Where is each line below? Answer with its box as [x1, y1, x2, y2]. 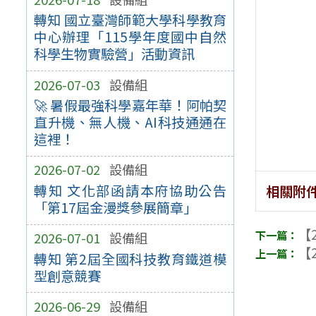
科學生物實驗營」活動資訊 [33, 44, 195, 64]
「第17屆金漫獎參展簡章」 [33, 197, 197, 218]
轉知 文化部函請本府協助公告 [33, 181, 227, 201]
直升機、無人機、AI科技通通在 [33, 112, 227, 133]
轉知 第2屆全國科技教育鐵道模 [33, 248, 227, 269]
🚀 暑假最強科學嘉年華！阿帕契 [33, 95, 227, 116]
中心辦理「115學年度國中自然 [33, 27, 227, 47]
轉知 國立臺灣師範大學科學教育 [33, 10, 227, 30]
